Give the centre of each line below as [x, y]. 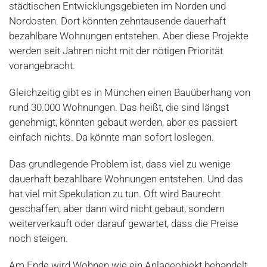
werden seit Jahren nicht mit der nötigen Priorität [116, 51]
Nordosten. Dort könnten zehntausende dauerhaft [117, 21]
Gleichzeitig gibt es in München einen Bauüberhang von [130, 93]
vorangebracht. [42, 66]
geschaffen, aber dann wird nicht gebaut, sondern [117, 209]
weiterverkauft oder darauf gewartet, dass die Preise [124, 224]
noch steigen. [38, 239]
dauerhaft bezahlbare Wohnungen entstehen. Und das [126, 179]
